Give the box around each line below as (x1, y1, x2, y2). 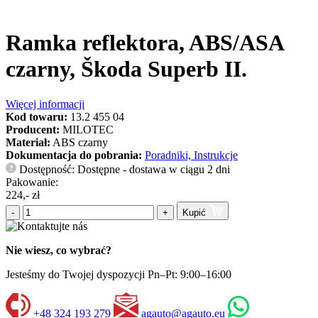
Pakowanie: (6, 175, 58, 188)
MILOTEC (62, 123, 114, 136)
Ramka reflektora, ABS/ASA (6, 30, 283, 56)
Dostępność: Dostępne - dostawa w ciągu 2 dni (16, 163, 230, 175)
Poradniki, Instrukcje (145, 148, 238, 161)
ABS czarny (53, 136, 108, 148)
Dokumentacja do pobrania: (6, 148, 142, 161)
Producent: (6, 123, 60, 136)
